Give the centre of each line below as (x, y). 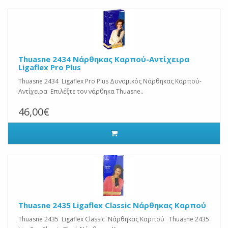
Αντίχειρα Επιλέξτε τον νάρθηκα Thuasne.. (81, 91)
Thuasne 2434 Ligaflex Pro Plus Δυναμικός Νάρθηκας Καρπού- (110, 81)
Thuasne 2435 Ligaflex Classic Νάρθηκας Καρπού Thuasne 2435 (114, 219)
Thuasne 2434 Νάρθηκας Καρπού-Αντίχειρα (104, 59)
